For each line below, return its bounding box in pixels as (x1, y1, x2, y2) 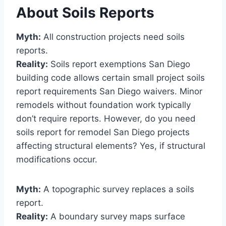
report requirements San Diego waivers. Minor (16, 86, 202, 97)
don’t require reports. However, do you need (16, 114, 196, 124)
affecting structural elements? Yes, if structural (16, 141, 205, 151)
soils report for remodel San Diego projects (16, 127, 190, 138)
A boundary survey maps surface (48, 211, 185, 222)
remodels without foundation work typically (16, 100, 191, 110)
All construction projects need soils (41, 32, 185, 42)
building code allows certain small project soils (16, 73, 205, 83)
